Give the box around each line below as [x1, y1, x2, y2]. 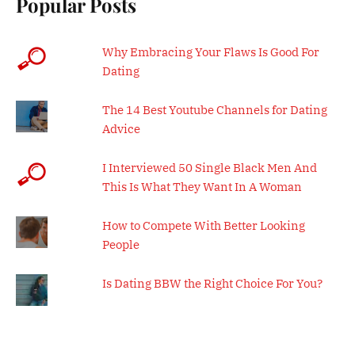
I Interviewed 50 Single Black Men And [101, 160, 317, 176]
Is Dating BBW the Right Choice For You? [101, 276, 323, 292]
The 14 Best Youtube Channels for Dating [101, 102, 327, 118]
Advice [101, 121, 140, 137]
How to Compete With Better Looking [101, 218, 305, 234]
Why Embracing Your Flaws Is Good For [101, 44, 319, 60]
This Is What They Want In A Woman [101, 179, 302, 195]
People [101, 237, 139, 253]
